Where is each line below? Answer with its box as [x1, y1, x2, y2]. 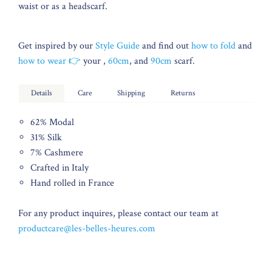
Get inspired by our [18, 39, 95, 52]
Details [31, 88, 52, 98]
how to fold [191, 39, 236, 52]
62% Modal [30, 116, 74, 129]
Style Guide [95, 39, 140, 52]
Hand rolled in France [30, 177, 114, 189]
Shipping [117, 88, 145, 98]
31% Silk [30, 131, 62, 144]
